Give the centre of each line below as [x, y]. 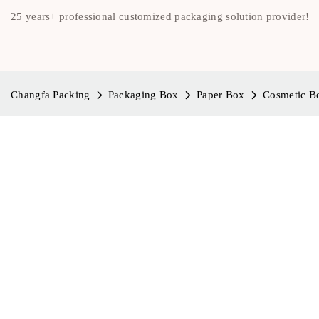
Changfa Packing [51, 95]
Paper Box [221, 95]
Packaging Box [143, 95]
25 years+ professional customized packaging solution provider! [160, 16]
